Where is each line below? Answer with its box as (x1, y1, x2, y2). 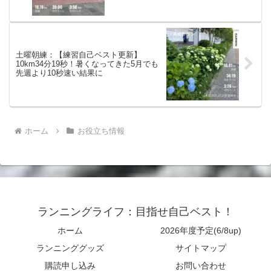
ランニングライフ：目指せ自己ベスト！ (38, 205, 233, 218)
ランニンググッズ (36, 243, 104, 253)
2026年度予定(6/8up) (160, 225, 241, 235)
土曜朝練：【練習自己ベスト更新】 (16, 50, 142, 60)
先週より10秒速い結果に (16, 68, 103, 78)
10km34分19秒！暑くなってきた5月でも (16, 59, 158, 69)
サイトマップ (175, 243, 226, 253)
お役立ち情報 (77, 126, 125, 135)
